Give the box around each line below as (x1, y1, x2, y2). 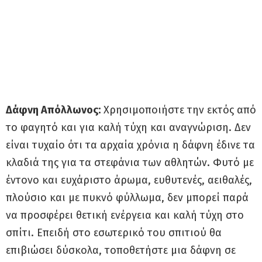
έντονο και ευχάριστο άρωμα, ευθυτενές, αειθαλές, (6, 173, 252, 187)
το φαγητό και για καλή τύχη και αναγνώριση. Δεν (6, 120, 251, 134)
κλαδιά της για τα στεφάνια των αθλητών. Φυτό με (6, 156, 254, 169)
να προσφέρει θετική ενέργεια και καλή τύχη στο (6, 208, 244, 222)
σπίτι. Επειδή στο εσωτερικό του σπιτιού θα (6, 226, 222, 239)
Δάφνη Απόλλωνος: (6, 103, 101, 116)
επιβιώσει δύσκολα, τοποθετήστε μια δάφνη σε (6, 243, 236, 257)
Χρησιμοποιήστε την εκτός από (101, 103, 256, 116)
